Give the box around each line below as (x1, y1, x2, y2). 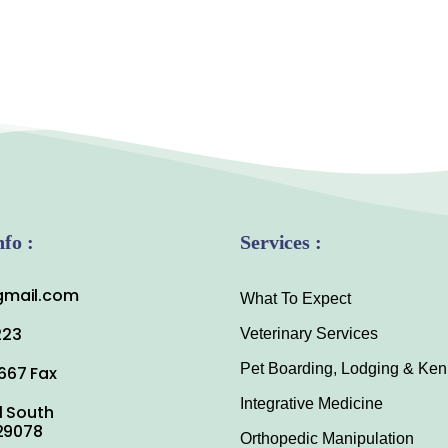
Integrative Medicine (240, 395, 384, 412)
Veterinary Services (240, 325, 379, 342)
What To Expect (240, 290, 352, 307)
